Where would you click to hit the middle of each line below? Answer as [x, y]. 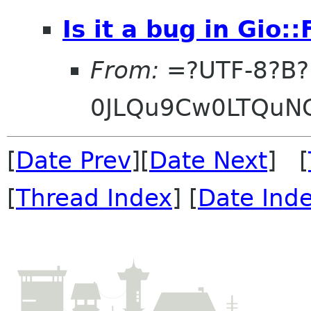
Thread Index [94, 198]
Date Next [208, 161]
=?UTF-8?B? [234, 70]
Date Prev [74, 161]
